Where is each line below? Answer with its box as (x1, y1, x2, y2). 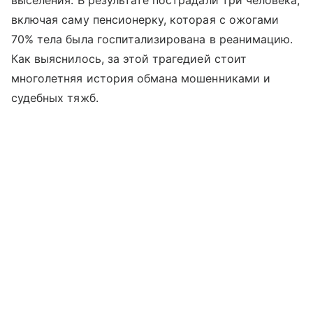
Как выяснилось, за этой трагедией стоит (11, 51, 247, 66)
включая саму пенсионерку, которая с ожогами (11, 12, 279, 27)
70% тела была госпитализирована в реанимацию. (11, 31, 293, 46)
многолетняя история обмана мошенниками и (11, 71, 270, 85)
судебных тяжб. (11, 90, 99, 105)
